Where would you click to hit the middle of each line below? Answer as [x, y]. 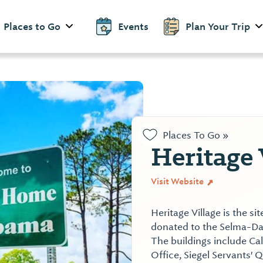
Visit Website [178, 181]
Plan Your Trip [218, 26]
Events [133, 26]
